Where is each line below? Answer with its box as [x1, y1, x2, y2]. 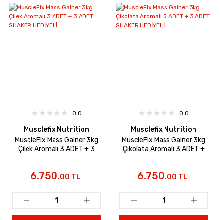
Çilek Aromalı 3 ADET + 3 [18, 145, 95, 153]
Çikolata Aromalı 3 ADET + [122, 145, 205, 153]
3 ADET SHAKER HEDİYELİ [123, 154, 204, 162]
